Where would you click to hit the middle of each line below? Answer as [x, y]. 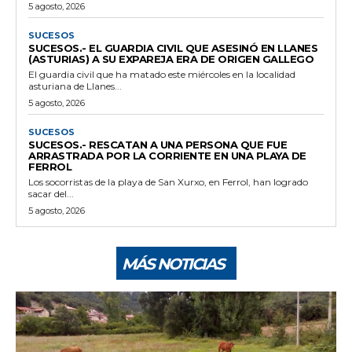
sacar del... [51, 193]
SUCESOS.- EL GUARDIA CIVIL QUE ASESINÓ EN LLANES [173, 48]
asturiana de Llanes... [75, 86]
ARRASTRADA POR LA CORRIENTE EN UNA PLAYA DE [167, 155]
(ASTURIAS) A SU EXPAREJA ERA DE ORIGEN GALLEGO [171, 59]
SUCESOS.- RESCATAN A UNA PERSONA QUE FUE [158, 144]
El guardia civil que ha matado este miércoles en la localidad [162, 74]
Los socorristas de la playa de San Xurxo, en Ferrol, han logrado [168, 181]
